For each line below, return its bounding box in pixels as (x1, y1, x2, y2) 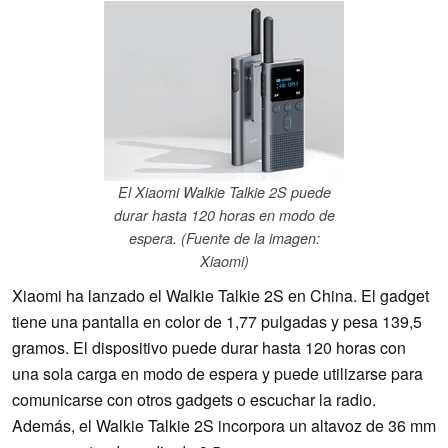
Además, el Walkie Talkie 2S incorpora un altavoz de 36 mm (12, 414, 436, 438)
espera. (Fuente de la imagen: (128, 228, 320, 249)
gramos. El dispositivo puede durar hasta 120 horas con (12, 336, 406, 360)
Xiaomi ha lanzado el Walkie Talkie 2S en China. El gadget (12, 284, 429, 308)
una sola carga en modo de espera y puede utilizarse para (12, 362, 423, 386)
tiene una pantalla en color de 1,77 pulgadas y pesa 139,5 (12, 310, 422, 334)
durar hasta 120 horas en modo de (113, 205, 335, 226)
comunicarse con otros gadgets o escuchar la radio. (12, 388, 376, 412)
